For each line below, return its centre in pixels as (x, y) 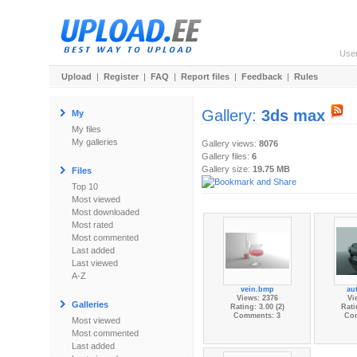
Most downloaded (106, 212)
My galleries (95, 142)
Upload (76, 76)
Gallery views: (230, 143)
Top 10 (85, 186)
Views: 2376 (257, 298)
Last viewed (95, 263)
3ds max (293, 116)
